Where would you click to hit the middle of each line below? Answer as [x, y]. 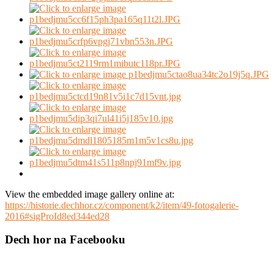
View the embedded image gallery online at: [90, 194]
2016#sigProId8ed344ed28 [57, 216]
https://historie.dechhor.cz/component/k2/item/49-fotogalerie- [122, 205]
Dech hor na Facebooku [65, 240]
